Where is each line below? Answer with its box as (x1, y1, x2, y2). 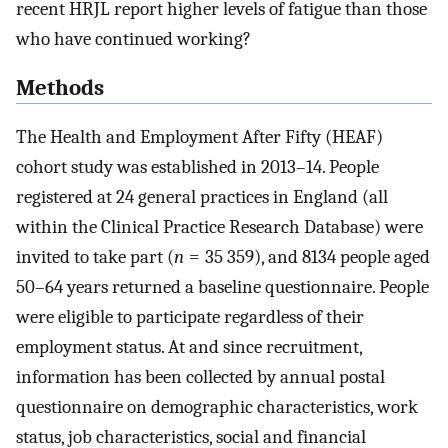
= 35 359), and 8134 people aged (184, 245, 430, 268)
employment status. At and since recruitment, (16, 335, 362, 358)
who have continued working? (16, 28, 251, 51)
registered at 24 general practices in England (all (16, 185, 388, 208)
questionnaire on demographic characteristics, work (16, 395, 418, 418)
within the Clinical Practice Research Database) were (16, 215, 423, 238)
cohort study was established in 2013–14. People (16, 155, 379, 178)
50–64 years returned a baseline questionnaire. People (16, 275, 429, 298)
